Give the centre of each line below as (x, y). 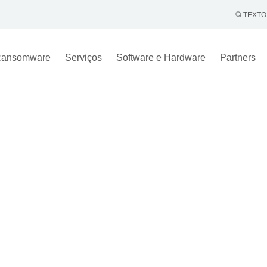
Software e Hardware (161, 58)
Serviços (83, 58)
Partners (237, 58)
